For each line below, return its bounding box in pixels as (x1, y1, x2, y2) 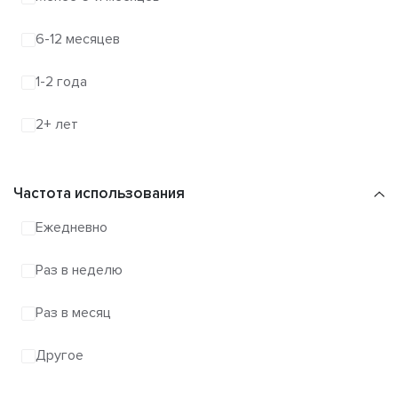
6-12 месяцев (36, 30, 120, 49)
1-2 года (36, 73, 87, 92)
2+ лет (36, 115, 78, 134)
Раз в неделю (36, 261, 123, 280)
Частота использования (13, 183, 185, 203)
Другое (36, 346, 84, 365)
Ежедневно (36, 219, 107, 237)
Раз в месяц (36, 304, 111, 322)
